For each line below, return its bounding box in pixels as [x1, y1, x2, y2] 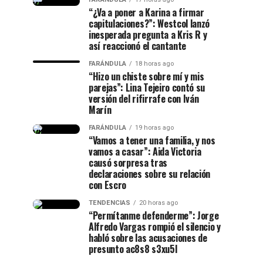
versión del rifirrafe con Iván [89, 92, 199, 106]
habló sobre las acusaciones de [89, 231, 207, 245]
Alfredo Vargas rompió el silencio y [89, 220, 221, 234]
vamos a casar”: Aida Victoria [89, 144, 201, 159]
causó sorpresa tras [89, 156, 167, 170]
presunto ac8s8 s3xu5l [89, 242, 177, 256]
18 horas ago [135, 60, 174, 68]
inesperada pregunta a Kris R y [89, 28, 207, 42]
